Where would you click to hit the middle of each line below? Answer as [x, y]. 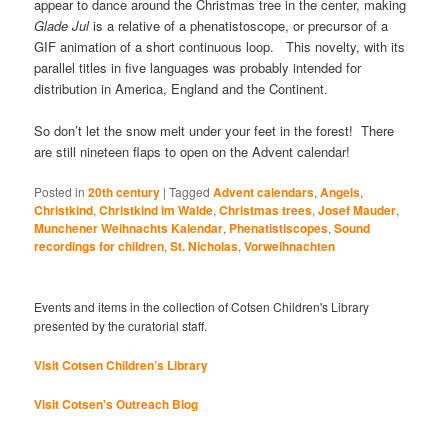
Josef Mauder [357, 209]
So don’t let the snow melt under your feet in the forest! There [214, 130]
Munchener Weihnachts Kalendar [129, 227]
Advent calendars [264, 191]
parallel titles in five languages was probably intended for [198, 67]
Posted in [60, 191]
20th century [124, 191]
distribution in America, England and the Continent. [181, 88]
